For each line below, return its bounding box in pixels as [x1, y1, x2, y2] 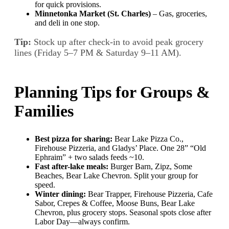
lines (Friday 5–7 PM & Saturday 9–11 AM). [14, 48, 181, 58]
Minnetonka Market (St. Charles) [35, 9, 151, 18]
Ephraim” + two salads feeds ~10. [35, 153, 144, 162]
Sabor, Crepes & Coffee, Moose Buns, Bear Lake [35, 199, 195, 208]
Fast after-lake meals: [35, 162, 108, 171]
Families [14, 102, 74, 121]
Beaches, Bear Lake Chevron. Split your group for [35, 171, 198, 180]
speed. [35, 180, 55, 190]
